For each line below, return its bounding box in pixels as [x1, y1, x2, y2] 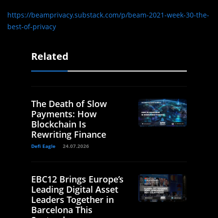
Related [31, 50, 69, 63]
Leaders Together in [31, 194, 114, 206]
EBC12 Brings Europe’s [31, 173, 124, 185]
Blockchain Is [31, 118, 86, 130]
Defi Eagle [31, 143, 55, 150]
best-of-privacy [7, 22, 56, 32]
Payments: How [31, 108, 97, 120]
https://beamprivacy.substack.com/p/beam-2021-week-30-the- [7, 10, 209, 20]
